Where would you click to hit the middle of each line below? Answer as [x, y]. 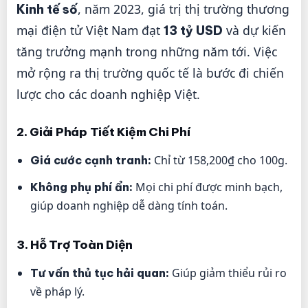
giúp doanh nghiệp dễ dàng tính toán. [129, 205]
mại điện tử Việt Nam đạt [90, 30]
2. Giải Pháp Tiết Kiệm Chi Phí [103, 132]
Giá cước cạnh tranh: [91, 160]
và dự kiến [254, 30]
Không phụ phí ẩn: [81, 187]
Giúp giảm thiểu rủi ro [228, 273]
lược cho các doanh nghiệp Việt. [108, 94]
